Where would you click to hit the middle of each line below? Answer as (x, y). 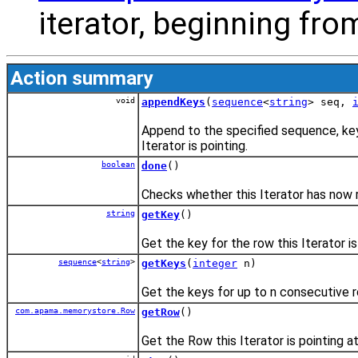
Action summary (82, 78)
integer (215, 263)
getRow (161, 312)
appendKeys (173, 101)
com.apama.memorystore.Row (75, 310)
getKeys (164, 263)
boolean (118, 164)
